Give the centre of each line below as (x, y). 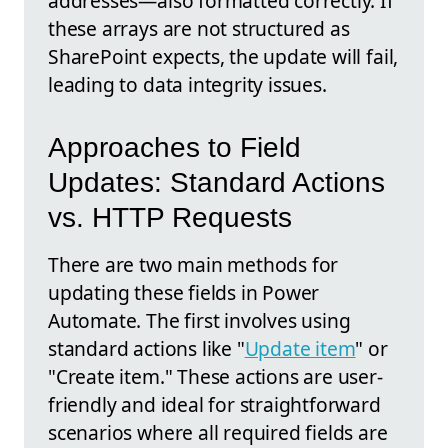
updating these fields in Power (184, 292)
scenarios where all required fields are (218, 432)
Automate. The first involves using (199, 320)
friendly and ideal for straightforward (214, 404)
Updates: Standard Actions (216, 182)
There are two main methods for (193, 264)
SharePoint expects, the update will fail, (223, 57)
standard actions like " (146, 348)
